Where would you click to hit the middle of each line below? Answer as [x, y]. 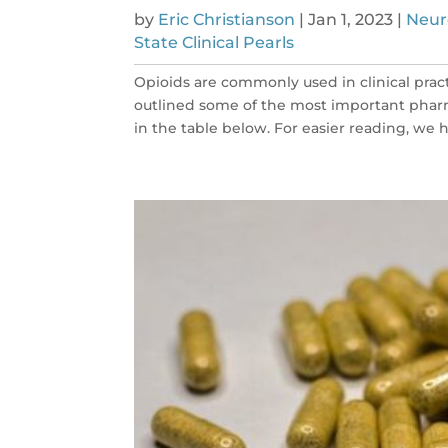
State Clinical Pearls [214, 43]
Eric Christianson [227, 20]
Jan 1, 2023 [351, 20]
